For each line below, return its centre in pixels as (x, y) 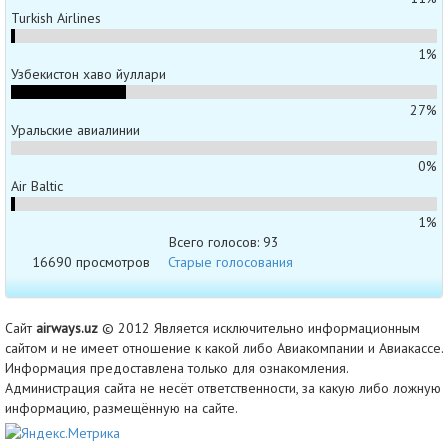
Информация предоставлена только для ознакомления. (176, 367)
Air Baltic (37, 185)
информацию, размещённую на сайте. (121, 407)
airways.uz (67, 327)
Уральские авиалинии (75, 129)
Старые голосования (230, 261)
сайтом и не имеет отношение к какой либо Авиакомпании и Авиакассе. (224, 347)
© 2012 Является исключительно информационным (259, 327)
